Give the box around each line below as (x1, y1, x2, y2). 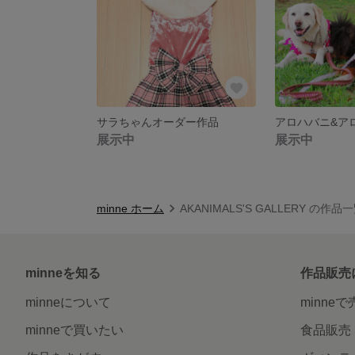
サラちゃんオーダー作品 (97, 115, 219, 128)
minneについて (25, 295, 111, 309)
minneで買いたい (25, 323, 124, 337)
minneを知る (25, 265, 101, 280)
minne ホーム (97, 201, 164, 215)
